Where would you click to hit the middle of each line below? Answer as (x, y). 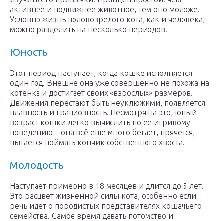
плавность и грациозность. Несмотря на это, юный (103, 113)
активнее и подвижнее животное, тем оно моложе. (105, 10)
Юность (29, 52)
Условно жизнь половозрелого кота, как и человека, (107, 19)
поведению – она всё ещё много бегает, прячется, (102, 132)
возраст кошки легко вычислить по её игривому (100, 123)
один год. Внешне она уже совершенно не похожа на (110, 83)
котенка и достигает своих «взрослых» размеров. (101, 93)
